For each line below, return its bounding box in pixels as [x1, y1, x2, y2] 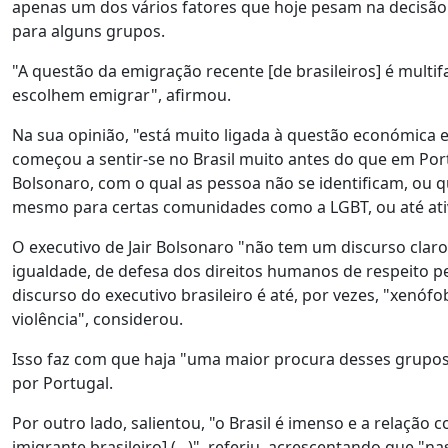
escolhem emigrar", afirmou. [12, 84, 231, 106]
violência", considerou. [12, 308, 191, 330]
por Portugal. [12, 372, 113, 394]
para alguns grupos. [12, 20, 169, 42]
